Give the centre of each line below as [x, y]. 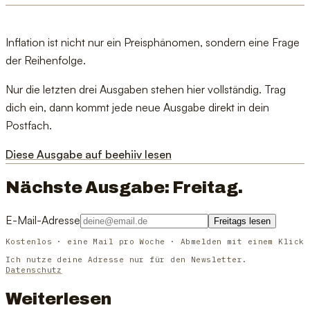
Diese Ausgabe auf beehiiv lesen [89, 154]
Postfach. [29, 125]
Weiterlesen [58, 299]
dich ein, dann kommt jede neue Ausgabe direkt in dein [137, 107]
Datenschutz [34, 270]
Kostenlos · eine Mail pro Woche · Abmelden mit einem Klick [155, 241]
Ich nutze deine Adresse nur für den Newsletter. [127, 259]
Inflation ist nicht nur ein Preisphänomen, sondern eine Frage [153, 42]
